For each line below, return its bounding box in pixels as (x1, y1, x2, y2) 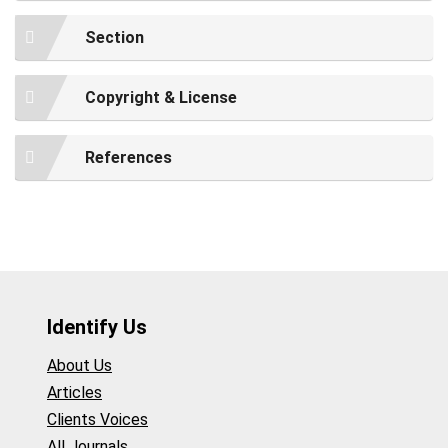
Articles (47, 382, 102, 402)
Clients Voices (47, 409, 148, 429)
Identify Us (47, 315, 147, 340)
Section (85, 27, 144, 47)
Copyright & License (85, 87, 237, 107)
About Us (47, 355, 112, 375)
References (85, 147, 172, 167)
